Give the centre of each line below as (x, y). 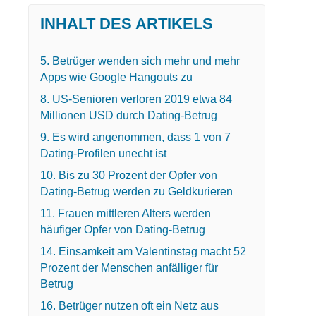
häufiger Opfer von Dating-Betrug (122, 229)
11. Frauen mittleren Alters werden (125, 213)
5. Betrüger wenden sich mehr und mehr (140, 61)
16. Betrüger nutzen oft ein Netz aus (129, 305)
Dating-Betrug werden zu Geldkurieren (136, 191)
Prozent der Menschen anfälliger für (129, 267)
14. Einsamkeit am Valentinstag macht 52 (143, 251)
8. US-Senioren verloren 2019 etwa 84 (136, 99)
